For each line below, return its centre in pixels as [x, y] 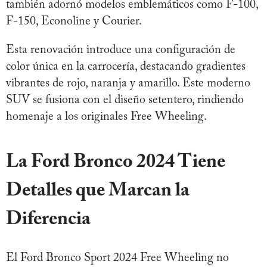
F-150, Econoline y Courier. [74, 21]
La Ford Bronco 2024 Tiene [116, 162]
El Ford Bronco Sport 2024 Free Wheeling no [117, 258]
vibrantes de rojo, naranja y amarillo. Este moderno [128, 83]
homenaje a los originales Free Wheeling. [106, 117]
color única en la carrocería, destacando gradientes [126, 66]
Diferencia [48, 220]
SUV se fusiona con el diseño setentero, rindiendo [125, 100]
